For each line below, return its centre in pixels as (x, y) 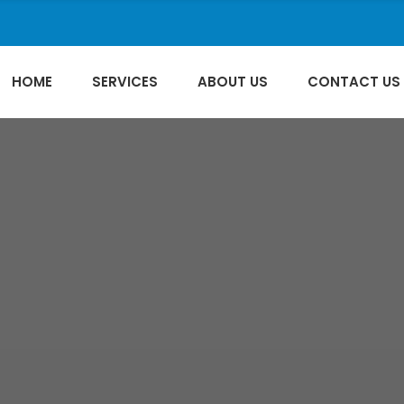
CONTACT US (354, 82)
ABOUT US (233, 82)
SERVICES (125, 82)
